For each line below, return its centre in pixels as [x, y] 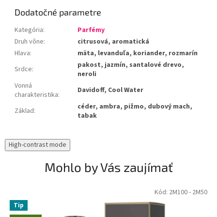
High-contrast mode [38, 145]
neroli [87, 74]
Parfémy [91, 30]
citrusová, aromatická [113, 42]
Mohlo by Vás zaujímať [108, 167]
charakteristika [36, 95]
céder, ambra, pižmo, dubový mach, [135, 107]
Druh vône [29, 42]
